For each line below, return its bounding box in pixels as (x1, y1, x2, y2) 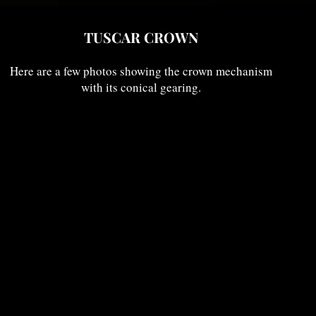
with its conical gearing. (81, 79, 201, 95)
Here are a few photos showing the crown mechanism (10, 63, 272, 79)
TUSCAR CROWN (84, 28, 198, 47)
